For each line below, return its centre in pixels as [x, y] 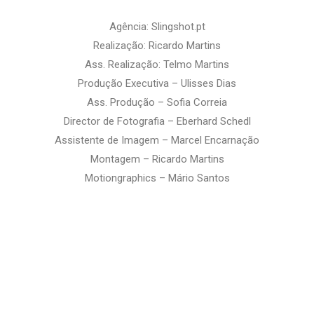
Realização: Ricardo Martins [157, 46]
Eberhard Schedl [213, 122]
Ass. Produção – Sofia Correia [157, 103]
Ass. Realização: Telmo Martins [157, 65]
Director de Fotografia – [120, 122]
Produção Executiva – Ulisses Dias [157, 84]
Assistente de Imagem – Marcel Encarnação [157, 141]
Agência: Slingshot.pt [157, 27]
